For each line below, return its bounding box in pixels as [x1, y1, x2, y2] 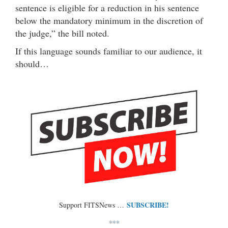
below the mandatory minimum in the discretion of [15, 14, 203, 26]
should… [15, 57, 49, 70]
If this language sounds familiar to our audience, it [15, 44, 202, 57]
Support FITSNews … [59, 199, 127, 210]
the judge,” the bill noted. [15, 26, 109, 39]
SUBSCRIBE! [127, 199, 169, 210]
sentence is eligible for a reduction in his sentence [15, 1, 199, 14]
